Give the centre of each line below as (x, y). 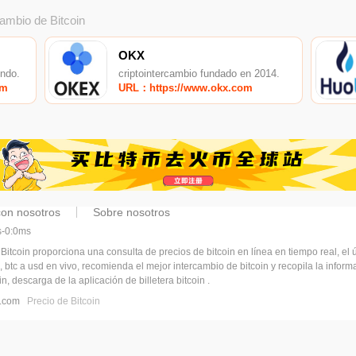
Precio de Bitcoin (64, 302)
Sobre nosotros (132, 213)
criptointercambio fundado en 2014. (199, 74)
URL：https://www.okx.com (186, 88)
